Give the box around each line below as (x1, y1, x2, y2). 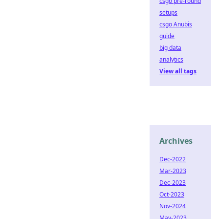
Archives (159, 135, 193, 146)
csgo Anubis (159, 20, 192, 28)
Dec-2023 (159, 178, 186, 187)
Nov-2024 (159, 202, 186, 210)
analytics (159, 55, 183, 64)
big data (159, 44, 181, 52)
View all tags (159, 67, 197, 75)
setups (159, 8, 177, 17)
